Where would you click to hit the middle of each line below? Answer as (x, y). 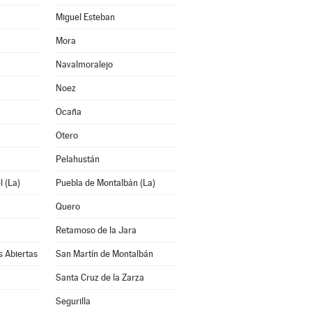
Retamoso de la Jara (96, 230)
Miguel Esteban (85, 17)
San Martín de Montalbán (104, 254)
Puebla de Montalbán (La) (105, 183)
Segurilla (73, 301)
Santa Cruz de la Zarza (100, 278)
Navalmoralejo (84, 64)
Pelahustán (77, 159)
